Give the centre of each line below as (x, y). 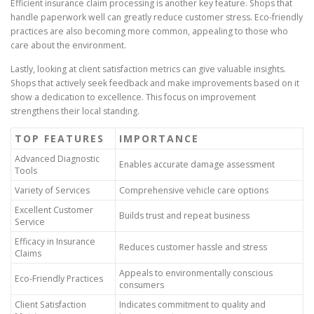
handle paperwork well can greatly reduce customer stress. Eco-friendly (157, 18)
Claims (28, 253)
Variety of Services (52, 190)
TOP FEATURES (60, 138)
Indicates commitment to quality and (192, 304)
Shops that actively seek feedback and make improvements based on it (155, 83)
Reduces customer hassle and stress (193, 247)
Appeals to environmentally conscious (196, 273)
